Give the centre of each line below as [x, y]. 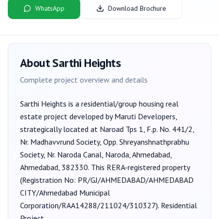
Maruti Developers [145, 116]
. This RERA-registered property [139, 167]
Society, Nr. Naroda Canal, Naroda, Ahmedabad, [96, 154]
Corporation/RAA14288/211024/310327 [88, 205]
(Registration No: [49, 180]
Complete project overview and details [84, 80]
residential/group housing [122, 104]
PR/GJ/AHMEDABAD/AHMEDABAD [136, 180]
